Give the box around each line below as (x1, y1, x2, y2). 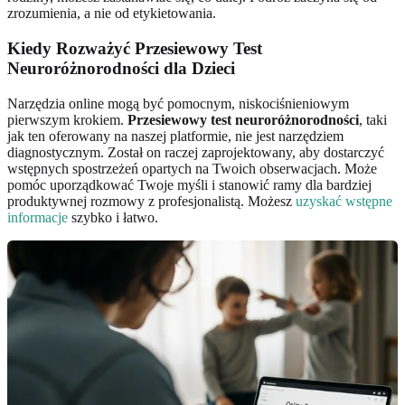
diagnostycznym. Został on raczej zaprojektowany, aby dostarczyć (7, 144, 384, 160)
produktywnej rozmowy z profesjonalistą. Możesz (7, 193, 296, 209)
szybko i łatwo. (68, 209, 158, 225)
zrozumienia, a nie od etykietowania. (7, 5, 216, 22)
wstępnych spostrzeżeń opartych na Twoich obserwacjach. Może (7, 160, 377, 176)
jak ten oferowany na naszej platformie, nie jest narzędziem (7, 127, 344, 144)
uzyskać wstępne (296, 193, 392, 209)
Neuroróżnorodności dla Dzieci (7, 59, 235, 79)
